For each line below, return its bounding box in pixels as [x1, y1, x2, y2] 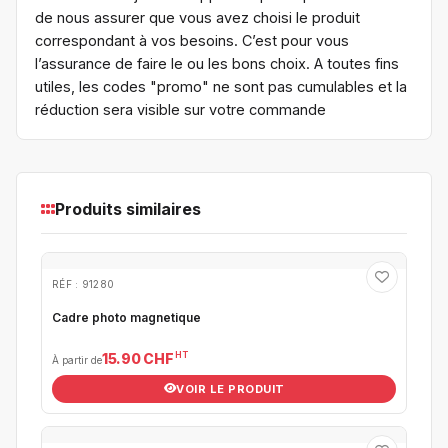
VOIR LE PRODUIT [176, 381, 285, 396]
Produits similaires [55, 198, 201, 219]
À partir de [52, 353, 102, 366]
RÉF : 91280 [52, 277, 115, 290]
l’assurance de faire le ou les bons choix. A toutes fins [35, 54, 399, 72]
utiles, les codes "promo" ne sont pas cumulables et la [35, 77, 407, 95]
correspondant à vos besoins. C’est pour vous [35, 31, 349, 49]
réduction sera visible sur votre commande [35, 100, 334, 118]
